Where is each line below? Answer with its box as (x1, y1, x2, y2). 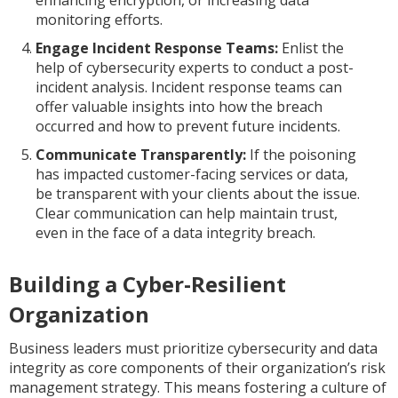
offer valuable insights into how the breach (36, 97, 322, 116)
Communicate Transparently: (36, 145, 246, 164)
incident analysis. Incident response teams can (36, 77, 342, 97)
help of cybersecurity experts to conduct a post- (36, 58, 354, 77)
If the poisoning (246, 145, 356, 164)
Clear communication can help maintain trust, (36, 203, 338, 223)
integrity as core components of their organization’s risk (9, 358, 386, 378)
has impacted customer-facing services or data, (36, 164, 348, 184)
